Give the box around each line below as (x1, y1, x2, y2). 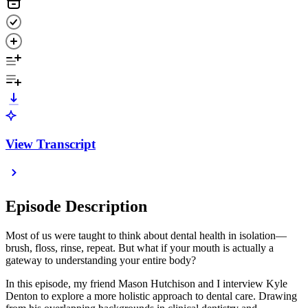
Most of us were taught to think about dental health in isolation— (5, 230, 287, 242)
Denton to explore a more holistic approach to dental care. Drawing (5, 290, 297, 302)
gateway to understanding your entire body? (5, 254, 196, 267)
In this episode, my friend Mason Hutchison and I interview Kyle (5, 278, 287, 290)
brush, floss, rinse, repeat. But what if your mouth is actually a (5, 242, 274, 254)
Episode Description (5, 197, 147, 216)
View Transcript (5, 136, 96, 151)
